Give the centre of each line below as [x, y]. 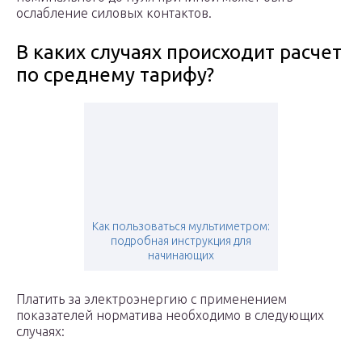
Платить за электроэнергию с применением [152, 299]
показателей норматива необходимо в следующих [170, 316]
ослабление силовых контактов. [114, 13]
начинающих [181, 256]
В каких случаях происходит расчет [179, 53]
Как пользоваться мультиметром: [181, 227]
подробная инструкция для [181, 241]
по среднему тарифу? [115, 75]
